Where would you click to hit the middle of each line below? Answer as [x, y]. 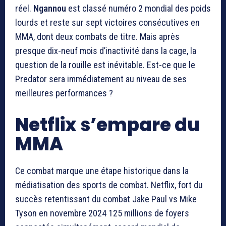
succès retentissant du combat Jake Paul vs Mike [106, 199]
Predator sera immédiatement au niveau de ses [101, 79]
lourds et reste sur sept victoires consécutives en [107, 23]
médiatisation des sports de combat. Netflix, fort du [109, 185]
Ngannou [50, 9]
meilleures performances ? [64, 93]
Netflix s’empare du [107, 125]
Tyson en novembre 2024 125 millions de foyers [102, 213]
